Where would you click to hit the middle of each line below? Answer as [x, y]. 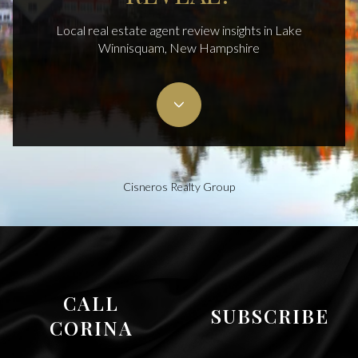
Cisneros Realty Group [179, 186]
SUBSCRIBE [270, 315]
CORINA [91, 328]
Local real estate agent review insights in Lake [179, 30]
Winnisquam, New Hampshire [179, 47]
